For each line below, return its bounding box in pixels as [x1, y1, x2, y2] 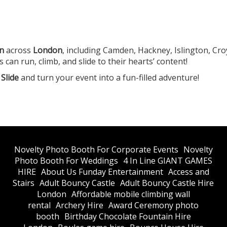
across [4, 44, 33, 56]
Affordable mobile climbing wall [71, 188, 190, 200]
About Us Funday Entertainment [41, 166, 163, 177]
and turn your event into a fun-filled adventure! [19, 71, 199, 83]
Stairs [13, 177, 35, 188]
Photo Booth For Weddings [14, 155, 118, 166]
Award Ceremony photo [108, 199, 199, 211]
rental [28, 199, 51, 211]
